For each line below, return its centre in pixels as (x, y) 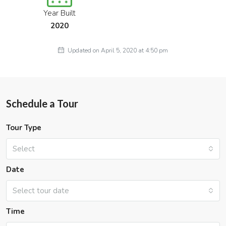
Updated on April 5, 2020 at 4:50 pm (117, 50)
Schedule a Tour (42, 103)
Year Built (60, 13)
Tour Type (24, 127)
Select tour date (41, 190)
